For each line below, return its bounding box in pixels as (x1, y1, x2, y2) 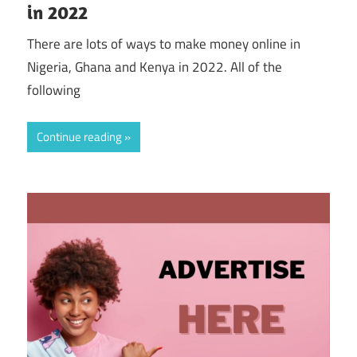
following (27, 79, 80, 100)
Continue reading (37, 127, 122, 147)
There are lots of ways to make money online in (27, 33, 300, 54)
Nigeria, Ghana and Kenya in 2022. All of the (27, 56, 282, 77)
